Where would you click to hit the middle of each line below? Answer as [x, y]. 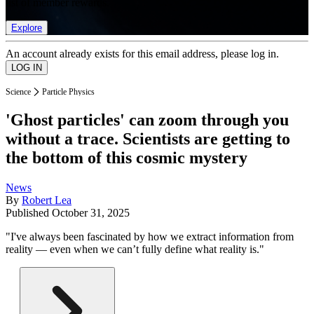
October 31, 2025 [91, 213]
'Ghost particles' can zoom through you [147, 120]
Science [18, 91]
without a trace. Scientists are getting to [148, 139]
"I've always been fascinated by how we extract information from [150, 237]
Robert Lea [47, 200]
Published [29, 213]
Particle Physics [68, 91]
